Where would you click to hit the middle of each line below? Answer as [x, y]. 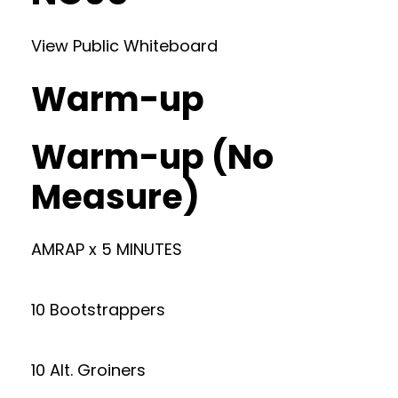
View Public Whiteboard [124, 46]
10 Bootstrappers [98, 310]
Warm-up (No [152, 157]
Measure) [115, 197]
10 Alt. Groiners [88, 370]
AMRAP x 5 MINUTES [107, 249]
